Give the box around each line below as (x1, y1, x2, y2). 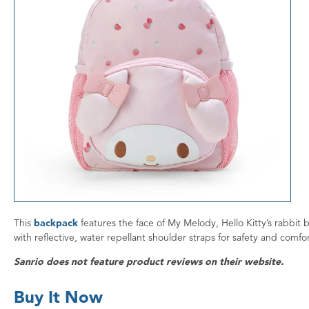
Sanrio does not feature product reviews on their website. (14, 255, 283, 268)
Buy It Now (14, 286, 103, 307)
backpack (34, 216, 78, 229)
